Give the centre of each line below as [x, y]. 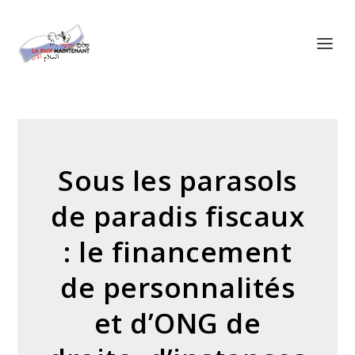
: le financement [177, 252]
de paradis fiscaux [177, 216]
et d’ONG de [177, 323]
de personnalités [177, 287]
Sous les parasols [177, 180]
